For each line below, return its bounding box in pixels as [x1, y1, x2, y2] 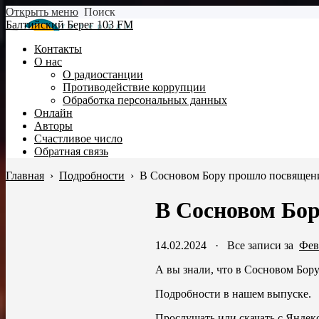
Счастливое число [34, 132, 122, 145]
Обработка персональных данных [63, 94, 227, 106]
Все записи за [227, 239, 299, 251]
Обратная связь [34, 145, 108, 157]
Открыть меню [6, 6, 78, 18]
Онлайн [34, 107, 73, 119]
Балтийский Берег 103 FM [6, 19, 133, 31]
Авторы [34, 120, 73, 132]
